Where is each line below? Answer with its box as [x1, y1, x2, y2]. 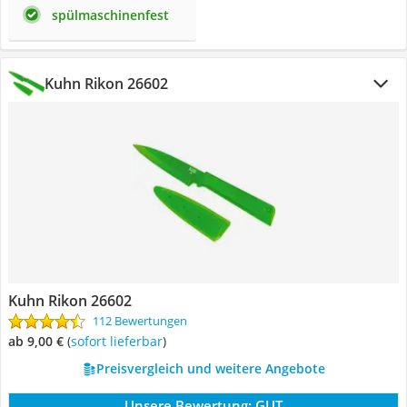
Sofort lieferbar [77, 333, 163, 350]
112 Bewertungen [93, 313, 187, 329]
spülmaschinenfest [52, 6, 169, 24]
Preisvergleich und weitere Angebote [95, 360, 325, 377]
